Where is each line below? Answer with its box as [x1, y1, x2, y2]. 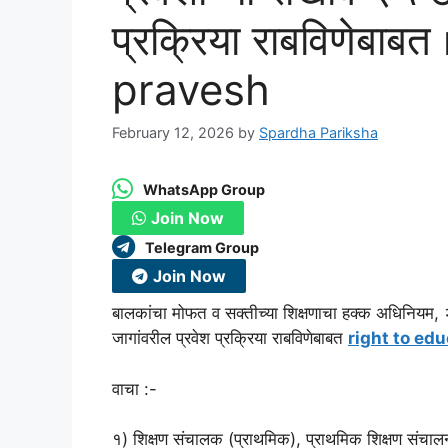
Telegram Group [145, 238, 259, 256]
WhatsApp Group [143, 180, 265, 198]
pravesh [112, 64, 282, 115]
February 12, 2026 [112, 124, 234, 142]
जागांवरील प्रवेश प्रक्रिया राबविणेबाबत [112, 328, 348, 349]
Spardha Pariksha [259, 124, 378, 142]
